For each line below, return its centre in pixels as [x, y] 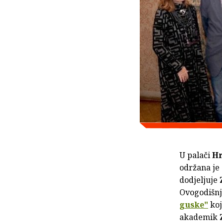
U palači [196, 155]
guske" [194, 205]
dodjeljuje [199, 180]
